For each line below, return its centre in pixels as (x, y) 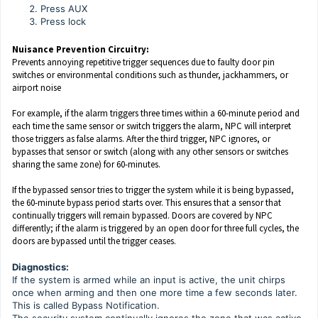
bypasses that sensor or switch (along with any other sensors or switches (150, 151)
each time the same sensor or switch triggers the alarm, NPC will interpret (152, 126)
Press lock (63, 21)
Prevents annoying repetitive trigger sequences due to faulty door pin (143, 62)
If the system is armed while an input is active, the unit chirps (149, 279)
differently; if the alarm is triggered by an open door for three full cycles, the (155, 228)
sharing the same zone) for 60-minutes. (87, 164)
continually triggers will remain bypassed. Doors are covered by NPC (142, 215)
